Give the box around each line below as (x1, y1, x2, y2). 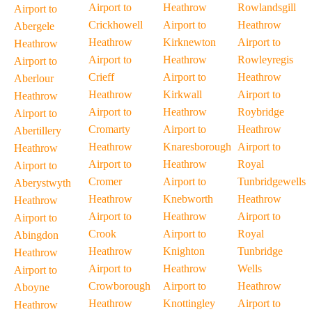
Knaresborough (163, 141, 231, 153)
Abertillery (14, 125, 61, 136)
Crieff (88, 71, 114, 83)
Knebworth (163, 193, 213, 205)
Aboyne (14, 281, 49, 293)
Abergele (14, 20, 54, 32)
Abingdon (14, 229, 58, 241)
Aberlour (14, 72, 54, 84)
